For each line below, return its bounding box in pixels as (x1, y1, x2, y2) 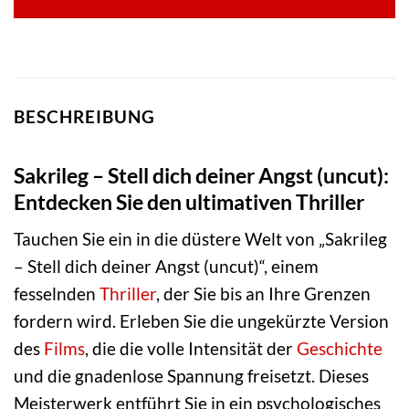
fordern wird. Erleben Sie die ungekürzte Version (14, 310, 389, 332)
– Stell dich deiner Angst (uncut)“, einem (14, 256, 319, 278)
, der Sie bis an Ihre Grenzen (156, 283, 371, 305)
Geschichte (297, 338, 383, 360)
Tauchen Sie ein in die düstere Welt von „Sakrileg (14, 228, 387, 250)
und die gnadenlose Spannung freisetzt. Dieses (14, 365, 369, 387)
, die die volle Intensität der (85, 338, 297, 360)
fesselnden (14, 283, 100, 305)
